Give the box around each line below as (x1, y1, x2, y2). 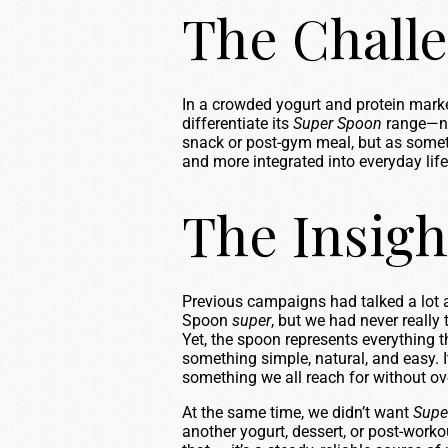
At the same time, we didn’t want (182, 403, 413, 422)
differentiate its (182, 114, 293, 133)
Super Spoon (293, 114, 382, 133)
